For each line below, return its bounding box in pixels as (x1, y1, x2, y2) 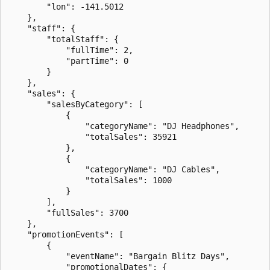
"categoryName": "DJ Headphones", (8, 121, 239, 131)
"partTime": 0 (8, 55, 128, 66)
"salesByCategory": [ (8, 99, 143, 109)
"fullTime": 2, (8, 45, 133, 55)
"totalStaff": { (8, 34, 119, 44)
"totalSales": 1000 (8, 175, 172, 185)
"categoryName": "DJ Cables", (8, 164, 220, 174)
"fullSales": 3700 (8, 207, 128, 218)
